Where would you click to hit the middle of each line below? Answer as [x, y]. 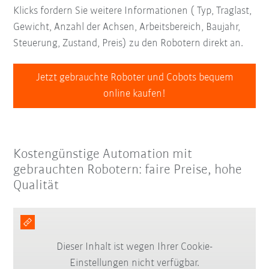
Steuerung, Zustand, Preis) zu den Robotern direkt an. [128, 43]
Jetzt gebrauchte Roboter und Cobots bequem [134, 77]
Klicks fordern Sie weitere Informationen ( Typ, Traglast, [133, 11]
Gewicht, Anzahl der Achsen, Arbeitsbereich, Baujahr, [127, 27]
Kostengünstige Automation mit [103, 154]
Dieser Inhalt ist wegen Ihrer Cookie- [134, 247]
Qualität [36, 186]
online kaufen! [134, 94]
